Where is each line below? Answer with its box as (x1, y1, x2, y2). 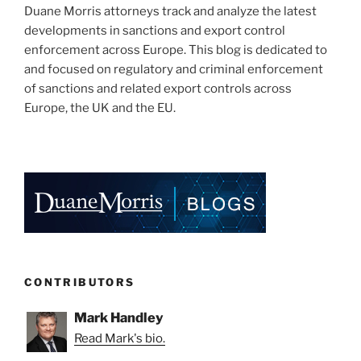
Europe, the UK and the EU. (24, 101, 176, 116)
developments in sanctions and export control (24, 23, 285, 39)
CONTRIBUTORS (24, 275, 135, 288)
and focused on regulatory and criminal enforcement (24, 62, 323, 77)
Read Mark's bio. (74, 331, 165, 346)
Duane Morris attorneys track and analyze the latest (24, 4, 317, 19)
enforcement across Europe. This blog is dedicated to (24, 43, 327, 58)
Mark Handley (74, 309, 164, 326)
